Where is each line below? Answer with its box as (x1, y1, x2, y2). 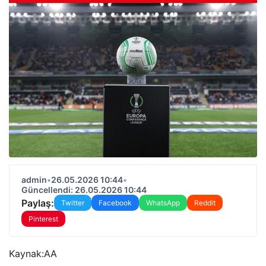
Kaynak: (9, 248, 44, 259)
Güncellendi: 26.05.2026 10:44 (21, 185, 147, 195)
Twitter (61, 198, 84, 207)
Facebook (99, 198, 132, 207)
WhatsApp (146, 198, 180, 207)
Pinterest (28, 214, 58, 223)
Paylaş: (21, 197, 54, 209)
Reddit (194, 198, 216, 207)
